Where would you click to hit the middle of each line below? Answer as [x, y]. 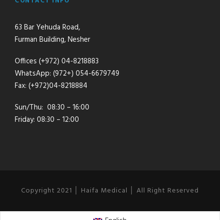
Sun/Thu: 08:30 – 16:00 [52, 107]
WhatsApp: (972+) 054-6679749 [67, 73]
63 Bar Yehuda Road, [47, 27]
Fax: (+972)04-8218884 [51, 86]
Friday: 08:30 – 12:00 [47, 120]
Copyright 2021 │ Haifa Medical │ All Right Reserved [110, 191]
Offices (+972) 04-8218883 [57, 61]
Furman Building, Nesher [53, 40]
